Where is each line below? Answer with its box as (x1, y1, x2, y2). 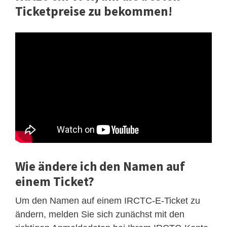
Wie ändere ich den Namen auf (15, 158, 185, 174)
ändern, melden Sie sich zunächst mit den (15, 209, 184, 219)
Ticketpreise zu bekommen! (15, 3, 172, 20)
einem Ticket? (15, 173, 94, 190)
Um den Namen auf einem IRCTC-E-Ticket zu (15, 195, 200, 206)
